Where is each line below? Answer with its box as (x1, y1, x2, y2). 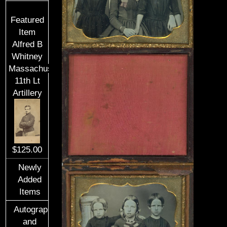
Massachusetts (9, 64, 67, 73)
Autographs (14, 204, 57, 214)
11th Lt (14, 76, 40, 85)
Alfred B (12, 40, 43, 49)
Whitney (12, 52, 43, 61)
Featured (10, 15, 44, 24)
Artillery (12, 88, 42, 97)
